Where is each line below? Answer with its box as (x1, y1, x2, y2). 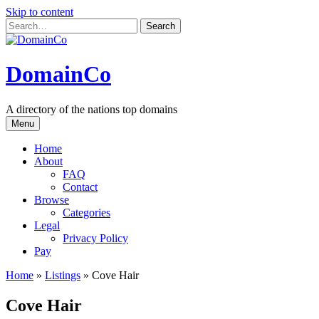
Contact (63, 180, 98, 193)
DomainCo (6, 61, 111, 88)
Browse (34, 193, 69, 206)
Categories (63, 206, 110, 219)
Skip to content (6, 6, 73, 18)
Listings (45, 268, 80, 281)
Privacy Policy (63, 231, 128, 244)
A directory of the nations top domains (6, 103, 177, 115)
